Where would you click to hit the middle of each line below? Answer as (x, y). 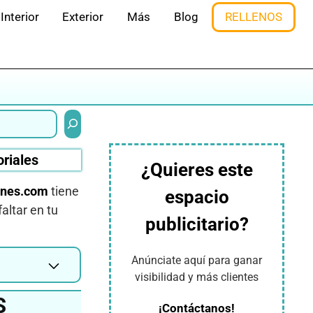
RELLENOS (254, 17)
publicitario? (197, 224)
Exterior (83, 17)
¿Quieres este (197, 170)
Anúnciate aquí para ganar (197, 260)
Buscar (80, 115)
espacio (197, 197)
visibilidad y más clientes (197, 277)
